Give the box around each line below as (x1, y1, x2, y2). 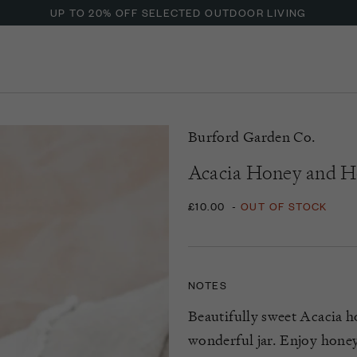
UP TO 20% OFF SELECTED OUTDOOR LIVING (50, 5, 307, 20)
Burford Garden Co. (188, 127, 316, 146)
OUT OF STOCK (240, 198, 328, 214)
